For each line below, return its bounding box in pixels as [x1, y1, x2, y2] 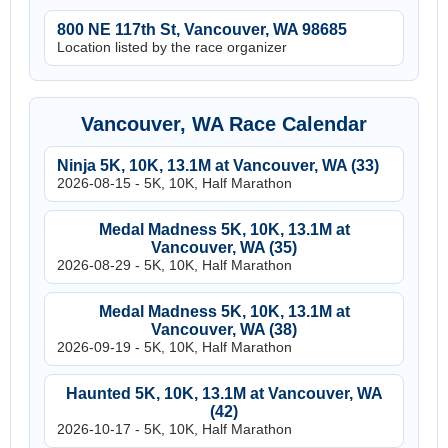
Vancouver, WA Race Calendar [81, 113, 367, 135]
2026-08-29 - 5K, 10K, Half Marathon [57, 257, 292, 273]
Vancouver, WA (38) [151, 321, 297, 338]
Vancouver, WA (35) [151, 239, 297, 256]
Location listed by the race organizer [57, 39, 287, 55]
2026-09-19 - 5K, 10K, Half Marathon [57, 339, 292, 355]
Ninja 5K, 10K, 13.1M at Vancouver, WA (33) [57, 157, 379, 174]
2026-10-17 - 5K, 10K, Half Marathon [57, 421, 292, 437]
